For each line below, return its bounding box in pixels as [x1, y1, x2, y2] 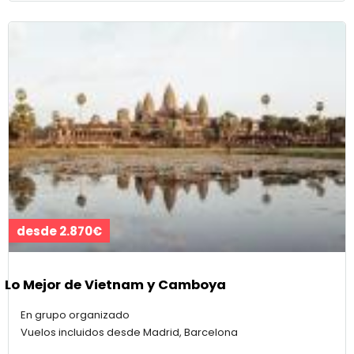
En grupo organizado [21, 307, 130, 323]
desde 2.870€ [17, 223, 102, 240]
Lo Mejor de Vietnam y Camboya [5, 275, 226, 294]
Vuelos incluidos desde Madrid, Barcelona [21, 325, 238, 341]
